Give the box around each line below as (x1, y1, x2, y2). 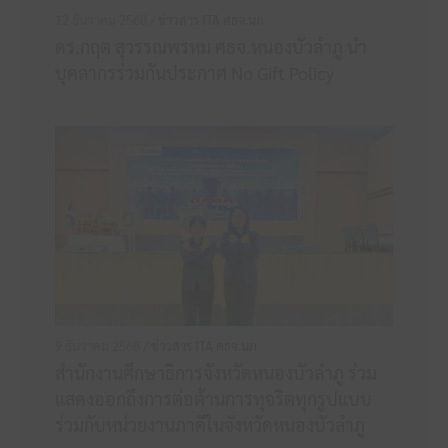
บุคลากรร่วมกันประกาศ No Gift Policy (55, 61, 334, 85)
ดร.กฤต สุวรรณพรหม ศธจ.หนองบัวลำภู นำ (55, 35, 367, 59)
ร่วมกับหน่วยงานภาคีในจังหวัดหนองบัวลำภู (55, 413, 365, 437)
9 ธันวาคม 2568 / (55, 337, 151, 355)
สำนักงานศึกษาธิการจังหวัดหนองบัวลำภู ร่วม (55, 361, 377, 385)
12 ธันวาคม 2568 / (55, 11, 158, 29)
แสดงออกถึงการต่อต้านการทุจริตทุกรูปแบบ (55, 387, 372, 411)
